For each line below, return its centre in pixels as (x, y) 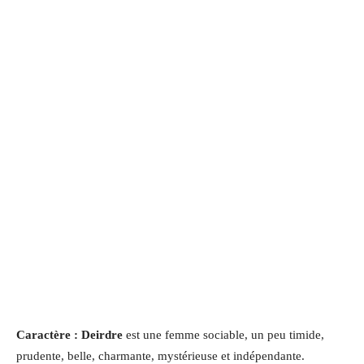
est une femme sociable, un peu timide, (225, 334)
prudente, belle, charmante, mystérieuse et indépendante (159, 355)
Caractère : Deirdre (71, 334)
